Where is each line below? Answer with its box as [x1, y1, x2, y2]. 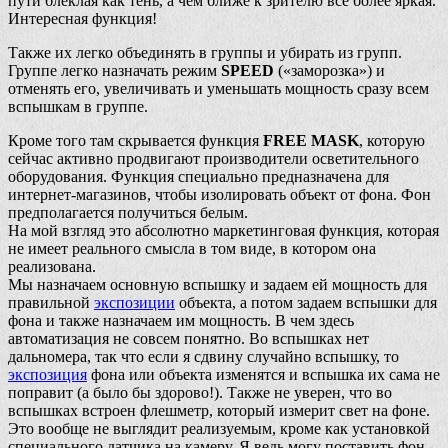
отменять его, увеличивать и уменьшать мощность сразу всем [8, 79, 429, 97]
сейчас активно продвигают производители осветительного [8, 149, 419, 167]
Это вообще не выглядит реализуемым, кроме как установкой [8, 419, 430, 437]
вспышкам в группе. [8, 97, 148, 115]
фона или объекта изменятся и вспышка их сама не [87, 365, 440, 383]
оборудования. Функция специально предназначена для [8, 167, 389, 185]
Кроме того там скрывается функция [8, 131, 263, 149]
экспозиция [8, 365, 87, 383]
